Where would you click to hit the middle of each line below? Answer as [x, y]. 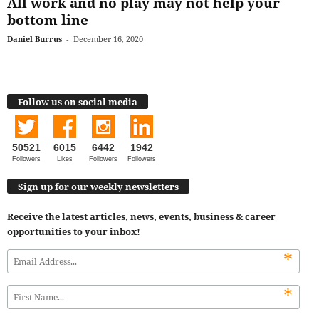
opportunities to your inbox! [74, 232]
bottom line [48, 20]
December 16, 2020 [108, 39]
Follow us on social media [78, 101]
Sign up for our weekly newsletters [98, 187]
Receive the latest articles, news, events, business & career [141, 217]
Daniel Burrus [35, 39]
